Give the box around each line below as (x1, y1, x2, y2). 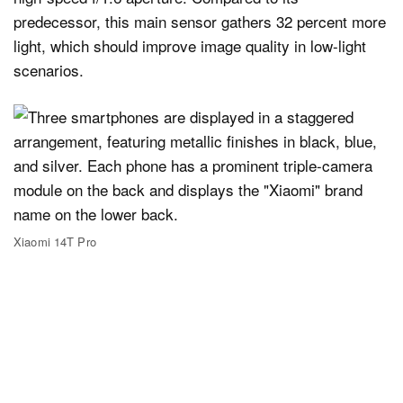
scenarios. (13, 58, 84, 81)
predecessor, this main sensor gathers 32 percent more (13, 9, 386, 32)
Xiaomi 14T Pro (13, 233, 96, 251)
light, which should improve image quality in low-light (13, 33, 366, 57)
